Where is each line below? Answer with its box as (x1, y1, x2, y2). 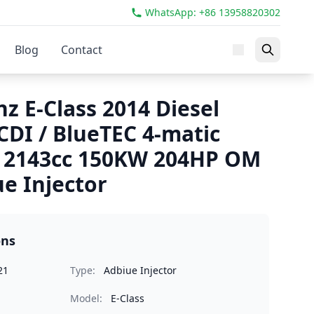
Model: (70, 292, 102, 305)
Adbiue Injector (104, 264, 177, 277)
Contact (61, 42, 102, 57)
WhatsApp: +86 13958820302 (145, 6, 280, 19)
